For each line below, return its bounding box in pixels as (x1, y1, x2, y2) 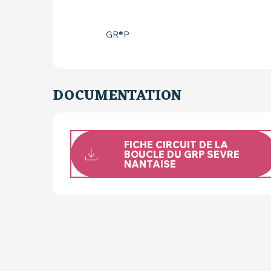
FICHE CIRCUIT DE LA (123, 138, 228, 151)
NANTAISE (123, 157, 176, 170)
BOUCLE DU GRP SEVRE (123, 148, 240, 160)
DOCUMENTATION (53, 84, 182, 109)
